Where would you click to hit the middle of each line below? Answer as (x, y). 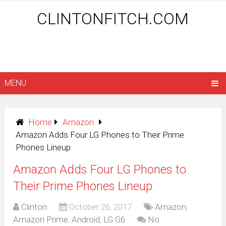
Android (86, 220)
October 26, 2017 (101, 207)
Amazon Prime (41, 220)
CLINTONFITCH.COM (113, 19)
